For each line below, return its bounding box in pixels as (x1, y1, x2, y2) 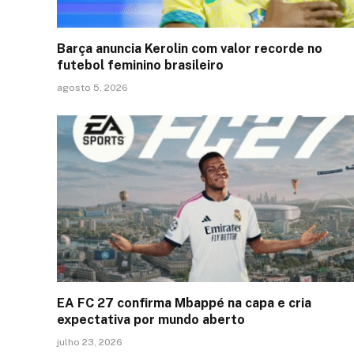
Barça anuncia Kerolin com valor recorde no (57, 40, 322, 56)
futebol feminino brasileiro (57, 57, 224, 73)
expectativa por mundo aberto (57, 312, 245, 327)
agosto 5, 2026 (57, 81, 128, 93)
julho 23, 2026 (57, 337, 122, 348)
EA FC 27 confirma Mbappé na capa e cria (57, 296, 311, 311)
